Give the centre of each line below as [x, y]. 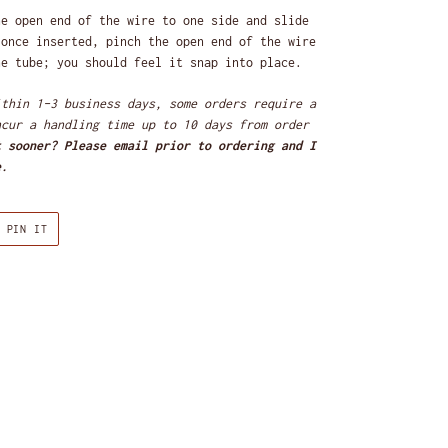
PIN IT [27, 228]
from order [274, 124]
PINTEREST [78, 249]
